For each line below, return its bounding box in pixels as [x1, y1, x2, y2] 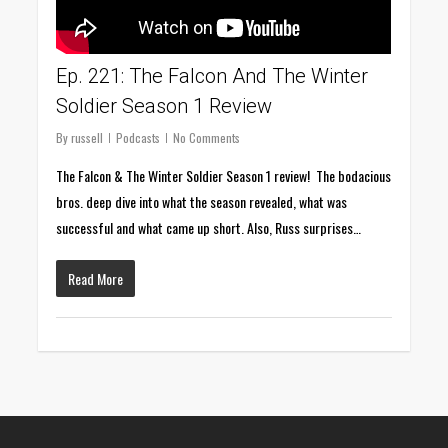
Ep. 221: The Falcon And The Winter [56, 63, 369, 88]
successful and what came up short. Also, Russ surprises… [56, 216, 362, 238]
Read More [68, 267, 124, 289]
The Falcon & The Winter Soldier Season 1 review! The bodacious [56, 164, 392, 186]
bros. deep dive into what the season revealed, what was [56, 190, 348, 212]
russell [71, 128, 104, 146]
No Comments [173, 128, 241, 146]
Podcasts [116, 128, 161, 146]
